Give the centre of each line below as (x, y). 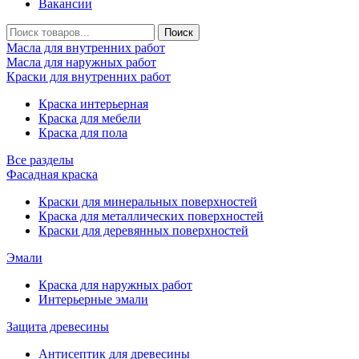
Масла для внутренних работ (86, 47)
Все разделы (40, 159)
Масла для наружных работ (81, 62)
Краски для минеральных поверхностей (148, 201)
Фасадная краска (52, 174)
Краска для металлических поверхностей (151, 216)
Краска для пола (83, 132)
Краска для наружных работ (115, 284)
